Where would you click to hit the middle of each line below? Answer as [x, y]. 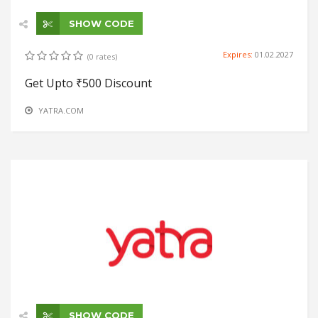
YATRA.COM [61, 111]
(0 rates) [102, 57]
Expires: [239, 55]
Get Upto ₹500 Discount [88, 83]
